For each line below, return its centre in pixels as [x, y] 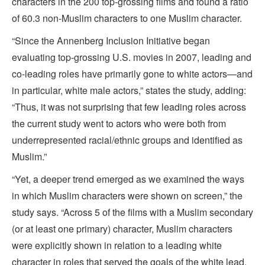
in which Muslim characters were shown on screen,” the [127, 195]
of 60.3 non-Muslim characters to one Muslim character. [127, 18]
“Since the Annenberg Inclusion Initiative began [111, 40]
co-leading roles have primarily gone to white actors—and [132, 73]
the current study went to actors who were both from [119, 123]
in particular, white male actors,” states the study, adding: [129, 90]
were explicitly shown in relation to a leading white [117, 245]
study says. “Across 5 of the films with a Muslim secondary [132, 212]
